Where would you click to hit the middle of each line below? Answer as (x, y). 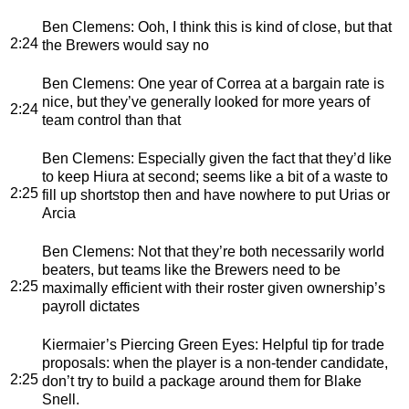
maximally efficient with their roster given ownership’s (214, 288)
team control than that (111, 120)
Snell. (61, 399)
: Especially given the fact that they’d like (261, 158)
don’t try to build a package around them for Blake (202, 381)
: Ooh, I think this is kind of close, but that (261, 26)
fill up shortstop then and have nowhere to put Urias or (216, 194)
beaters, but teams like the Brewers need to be (191, 269)
